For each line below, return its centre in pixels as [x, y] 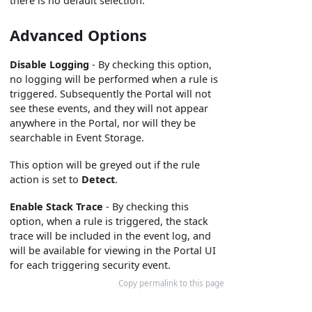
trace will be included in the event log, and [111, 236]
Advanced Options [79, 36]
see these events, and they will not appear [109, 109]
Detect [99, 180]
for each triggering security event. [91, 265]
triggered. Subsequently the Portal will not [111, 94]
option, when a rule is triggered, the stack [109, 221]
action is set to [46, 180]
